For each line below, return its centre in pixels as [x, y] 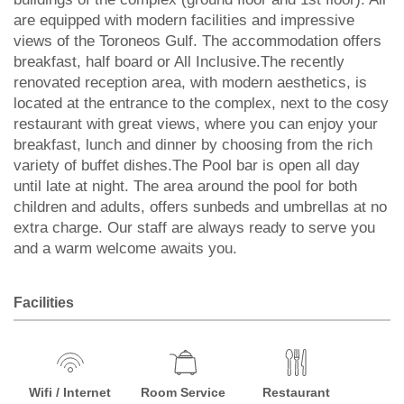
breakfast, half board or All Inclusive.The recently [179, 62]
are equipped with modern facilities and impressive [184, 20]
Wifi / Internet [70, 392]
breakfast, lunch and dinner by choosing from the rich [193, 145]
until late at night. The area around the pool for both [185, 186]
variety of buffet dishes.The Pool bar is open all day [187, 165]
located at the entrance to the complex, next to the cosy [201, 103]
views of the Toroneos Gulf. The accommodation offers [197, 41]
